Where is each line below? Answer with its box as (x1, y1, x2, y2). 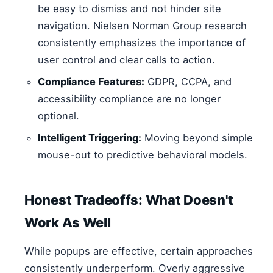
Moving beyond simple (141, 132, 253, 144)
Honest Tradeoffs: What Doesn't (24, 192, 234, 208)
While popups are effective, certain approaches (24, 245, 253, 258)
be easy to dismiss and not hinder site (38, 2, 221, 15)
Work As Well (24, 214, 111, 231)
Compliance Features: (38, 76, 144, 88)
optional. (38, 110, 79, 122)
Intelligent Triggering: (38, 132, 141, 144)
